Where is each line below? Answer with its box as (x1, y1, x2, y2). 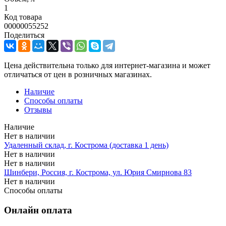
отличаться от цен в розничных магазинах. (4, 70, 152, 79)
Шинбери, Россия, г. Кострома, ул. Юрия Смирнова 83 (4, 167, 192, 177)
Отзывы (24, 105, 52, 114)
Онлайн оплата (4, 204, 72, 215)
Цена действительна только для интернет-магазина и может (4, 61, 210, 70)
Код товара (4, 12, 42, 21)
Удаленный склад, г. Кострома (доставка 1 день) (4, 140, 168, 149)
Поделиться (4, 30, 44, 39)
